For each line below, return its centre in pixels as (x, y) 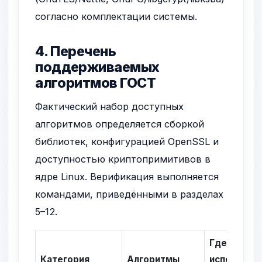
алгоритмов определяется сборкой (120, 124)
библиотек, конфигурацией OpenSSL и (127, 142)
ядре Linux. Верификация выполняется (127, 177)
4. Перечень (76, 51)
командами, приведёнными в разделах (130, 194)
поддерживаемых (97, 67)
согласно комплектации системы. (116, 16)
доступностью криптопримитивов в (123, 159)
